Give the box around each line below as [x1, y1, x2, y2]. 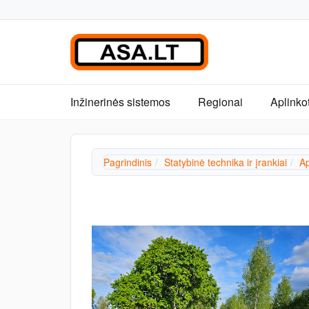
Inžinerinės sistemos [70, 94, 170, 110]
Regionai [198, 94, 243, 110]
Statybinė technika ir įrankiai [164, 155, 287, 169]
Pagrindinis [103, 155, 152, 169]
